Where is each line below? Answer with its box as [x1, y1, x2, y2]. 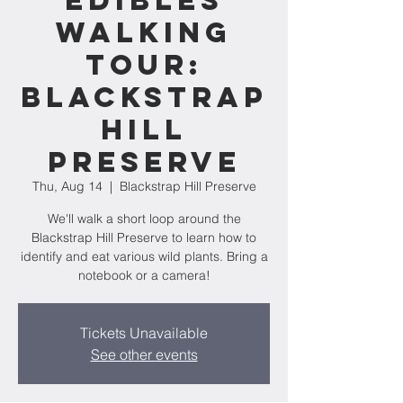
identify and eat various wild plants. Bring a [20, 248, 268, 264]
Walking [56, 14, 232, 50]
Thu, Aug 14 [31, 178, 103, 194]
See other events [90, 345, 198, 363]
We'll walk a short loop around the [47, 210, 241, 227]
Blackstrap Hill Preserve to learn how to [31, 229, 256, 246]
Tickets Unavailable [80, 324, 208, 342]
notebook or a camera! [77, 267, 210, 283]
